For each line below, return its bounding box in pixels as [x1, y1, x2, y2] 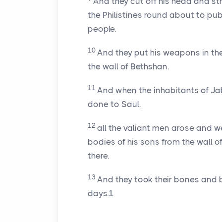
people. [88, 24, 116, 34]
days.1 [88, 188, 114, 198]
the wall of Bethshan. [88, 61, 169, 71]
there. [88, 151, 109, 161]
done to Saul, [88, 99, 141, 109]
